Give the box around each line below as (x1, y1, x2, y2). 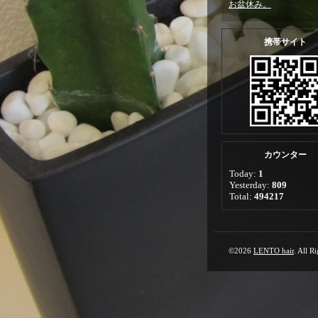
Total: (229, 191, 254, 202)
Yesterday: (229, 180, 272, 190)
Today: (229, 168, 258, 179)
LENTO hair (253, 246, 294, 255)
